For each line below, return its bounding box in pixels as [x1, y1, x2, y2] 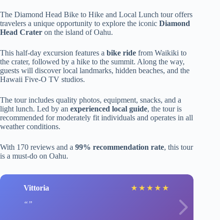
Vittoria [24, 183, 49, 192]
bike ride [107, 49, 136, 57]
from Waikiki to [136, 49, 187, 57]
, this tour [164, 143, 193, 152]
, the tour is [147, 105, 182, 113]
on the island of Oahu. [42, 28, 113, 37]
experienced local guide [70, 105, 147, 113]
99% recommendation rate [75, 143, 164, 152]
